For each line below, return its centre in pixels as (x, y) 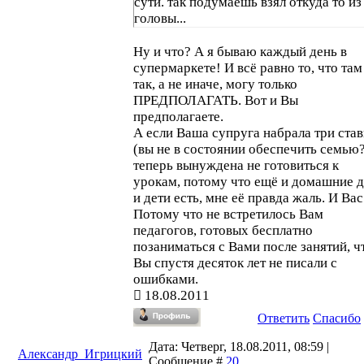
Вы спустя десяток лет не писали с (235, 263)
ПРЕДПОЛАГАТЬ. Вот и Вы (216, 101)
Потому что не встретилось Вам (228, 214)
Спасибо (337, 318)
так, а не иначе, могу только (215, 84)
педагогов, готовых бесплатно (223, 231)
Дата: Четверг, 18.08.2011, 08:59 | (239, 347)
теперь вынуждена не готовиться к (236, 166)
